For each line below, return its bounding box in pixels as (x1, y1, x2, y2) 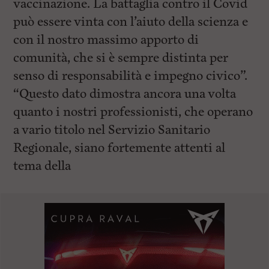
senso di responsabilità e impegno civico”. (13, 67, 248, 85)
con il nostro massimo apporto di (13, 31, 199, 49)
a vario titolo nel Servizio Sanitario (13, 121, 211, 139)
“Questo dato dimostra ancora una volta (13, 85, 237, 103)
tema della (13, 157, 71, 175)
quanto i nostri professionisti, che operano (13, 103, 253, 121)
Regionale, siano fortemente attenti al (13, 139, 226, 157)
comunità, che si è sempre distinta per (13, 49, 229, 67)
